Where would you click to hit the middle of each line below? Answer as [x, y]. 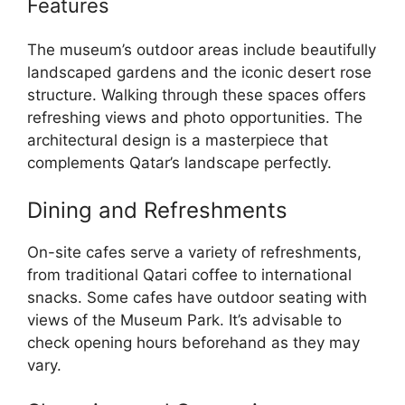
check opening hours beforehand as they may [193, 342]
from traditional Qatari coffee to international [189, 274]
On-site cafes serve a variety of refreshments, [194, 252]
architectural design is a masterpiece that [178, 141]
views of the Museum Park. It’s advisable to [184, 320]
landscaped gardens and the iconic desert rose [199, 73]
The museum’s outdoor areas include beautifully [202, 50]
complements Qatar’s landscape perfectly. [179, 163]
